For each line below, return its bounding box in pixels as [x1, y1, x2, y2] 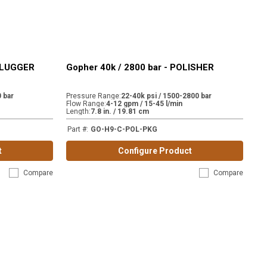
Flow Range [66, 100, 105, 108]
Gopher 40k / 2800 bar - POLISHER [66, 62, 215, 73]
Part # [67, 125, 87, 133]
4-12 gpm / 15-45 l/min [106, 100, 183, 108]
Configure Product [117, 146, 192, 156]
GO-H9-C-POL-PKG [91, 125, 158, 133]
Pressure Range [66, 92, 120, 100]
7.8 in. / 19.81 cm [91, 107, 150, 116]
